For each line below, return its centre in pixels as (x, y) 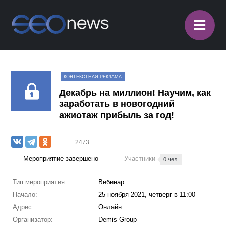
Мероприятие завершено (61, 159)
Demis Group (117, 220)
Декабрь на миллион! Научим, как (135, 93)
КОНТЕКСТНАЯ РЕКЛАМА (93, 77)
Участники (141, 159)
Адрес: (23, 207)
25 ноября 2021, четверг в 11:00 (147, 194)
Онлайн (110, 207)
